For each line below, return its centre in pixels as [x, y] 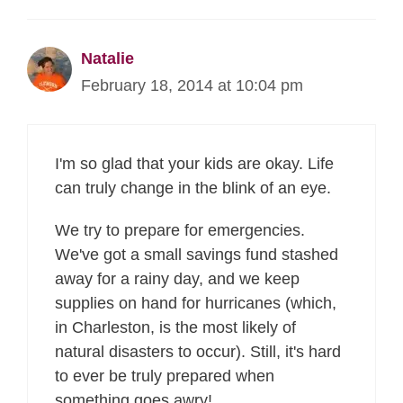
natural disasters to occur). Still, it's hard [198, 351]
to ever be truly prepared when [165, 376]
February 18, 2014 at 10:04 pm [192, 86]
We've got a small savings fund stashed [197, 254]
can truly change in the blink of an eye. [195, 188]
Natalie [107, 59]
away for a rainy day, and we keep [177, 278]
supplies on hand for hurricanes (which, [196, 303]
